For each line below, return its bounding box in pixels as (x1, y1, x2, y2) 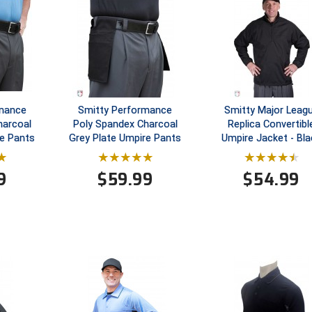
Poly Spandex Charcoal (72, 118, 178, 131)
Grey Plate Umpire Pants (69, 132, 182, 145)
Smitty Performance (78, 104, 173, 117)
